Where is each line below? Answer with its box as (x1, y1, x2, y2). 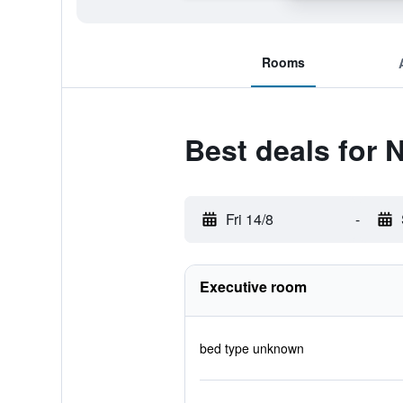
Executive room (199, 276, 307, 297)
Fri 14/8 (225, 209, 273, 229)
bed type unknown (199, 339, 304, 357)
